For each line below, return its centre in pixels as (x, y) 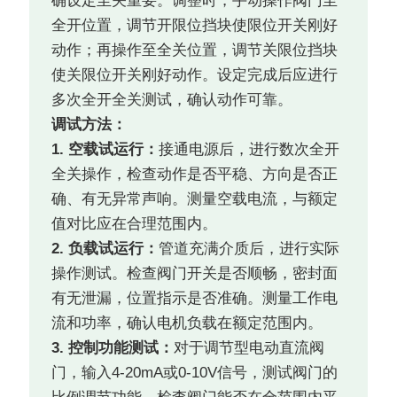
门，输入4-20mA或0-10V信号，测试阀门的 (195, 373)
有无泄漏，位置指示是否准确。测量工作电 (195, 299)
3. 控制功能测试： (113, 348)
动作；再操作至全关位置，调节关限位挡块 (195, 51)
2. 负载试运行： (105, 249)
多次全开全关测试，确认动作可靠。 (172, 100)
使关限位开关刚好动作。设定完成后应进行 (195, 75)
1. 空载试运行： (105, 150)
